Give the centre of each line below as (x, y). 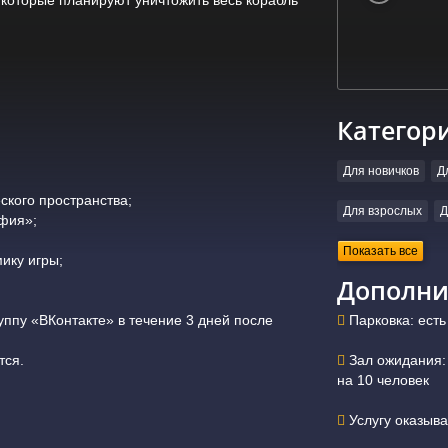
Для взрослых (382, 211)
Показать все (380, 251)
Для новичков (380, 171)
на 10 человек (382, 379)
